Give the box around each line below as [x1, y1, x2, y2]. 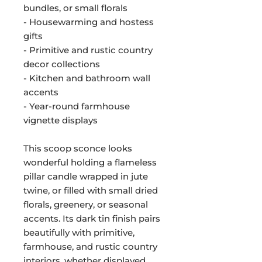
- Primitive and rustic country [23, 44, 153, 56]
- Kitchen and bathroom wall [23, 73, 150, 84]
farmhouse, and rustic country [23, 241, 157, 252]
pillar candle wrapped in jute [23, 171, 148, 182]
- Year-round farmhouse [23, 101, 130, 112]
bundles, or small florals [23, 2, 127, 13]
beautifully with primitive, [23, 227, 135, 238]
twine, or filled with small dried [23, 185, 158, 196]
